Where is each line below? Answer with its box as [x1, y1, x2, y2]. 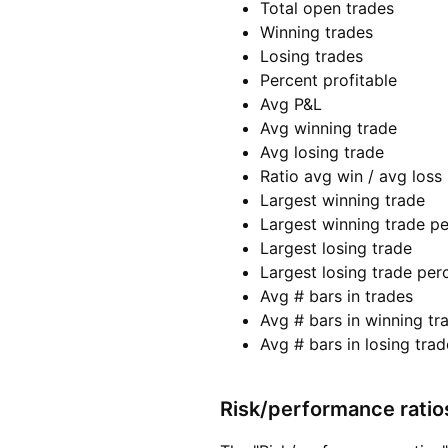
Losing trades [260, 46, 363, 67]
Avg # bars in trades [260, 286, 413, 307]
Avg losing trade [260, 142, 384, 163]
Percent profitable [260, 70, 397, 91]
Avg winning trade [260, 118, 397, 139]
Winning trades [260, 22, 373, 43]
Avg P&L [260, 94, 322, 115]
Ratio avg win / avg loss [260, 166, 442, 187]
